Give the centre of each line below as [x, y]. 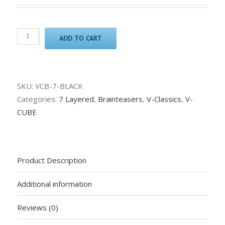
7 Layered [76, 99]
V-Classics [164, 99]
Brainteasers [120, 99]
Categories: [38, 99]
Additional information [54, 184]
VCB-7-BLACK [59, 86]
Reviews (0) [37, 207]
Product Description [51, 160]
